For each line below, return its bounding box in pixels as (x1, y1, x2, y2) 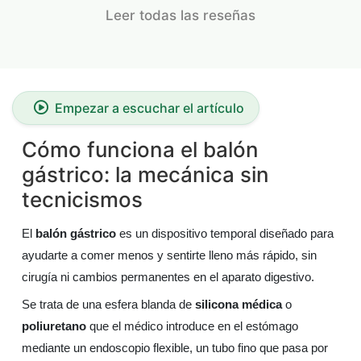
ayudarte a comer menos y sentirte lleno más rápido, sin (22, 248, 317, 262)
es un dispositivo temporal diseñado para (116, 226, 334, 240)
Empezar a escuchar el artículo (55, 100, 244, 116)
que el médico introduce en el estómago (86, 319, 298, 333)
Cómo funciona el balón (22, 137, 259, 162)
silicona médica (195, 297, 282, 311)
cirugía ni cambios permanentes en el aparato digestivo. (22, 270, 314, 284)
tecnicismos (22, 187, 143, 212)
